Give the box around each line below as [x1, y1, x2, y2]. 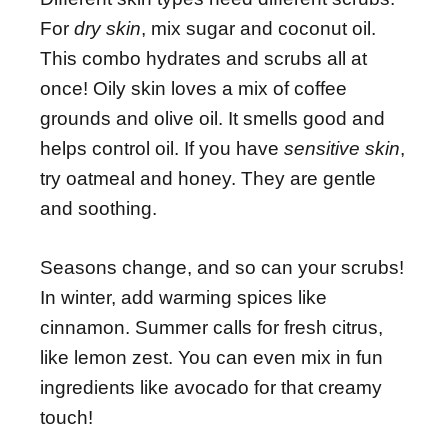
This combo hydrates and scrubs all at [40, 48, 367, 70]
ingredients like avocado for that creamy [40, 376, 382, 398]
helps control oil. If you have [40, 138, 284, 160]
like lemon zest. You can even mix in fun [40, 346, 383, 368]
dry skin [74, 18, 141, 40]
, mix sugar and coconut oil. [141, 18, 376, 40]
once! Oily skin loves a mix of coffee [40, 78, 347, 100]
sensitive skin [284, 138, 400, 160]
